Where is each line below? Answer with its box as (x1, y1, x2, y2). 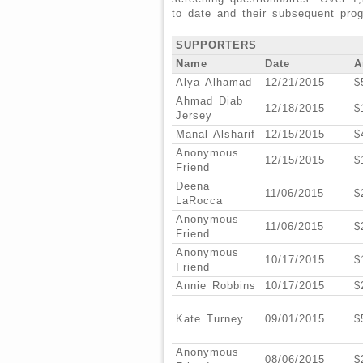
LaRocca (176, 194, 223, 207)
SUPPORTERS (176, 39, 257, 52)
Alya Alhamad (176, 76, 252, 89)
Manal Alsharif (176, 128, 255, 141)
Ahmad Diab (176, 95, 243, 108)
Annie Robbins (176, 280, 256, 293)
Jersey (176, 109, 212, 122)
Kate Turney (176, 313, 244, 326)
